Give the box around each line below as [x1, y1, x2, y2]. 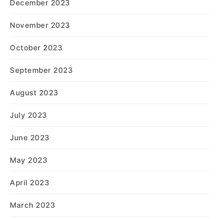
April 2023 [10, 178, 49, 187]
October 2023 [10, 43, 63, 52]
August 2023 [10, 88, 59, 97]
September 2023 [10, 66, 73, 75]
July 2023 [10, 110, 47, 120]
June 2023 [10, 133, 50, 142]
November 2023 [10, 21, 70, 30]
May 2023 [10, 155, 47, 165]
